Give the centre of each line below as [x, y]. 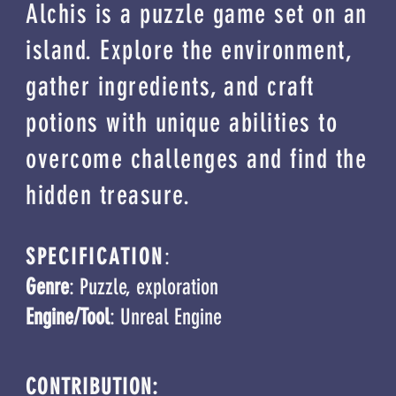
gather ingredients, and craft [170, 87]
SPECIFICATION [95, 257]
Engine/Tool [68, 317]
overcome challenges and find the [196, 159]
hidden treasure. [108, 195]
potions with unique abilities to [182, 123]
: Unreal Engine [166, 317]
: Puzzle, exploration [144, 287]
